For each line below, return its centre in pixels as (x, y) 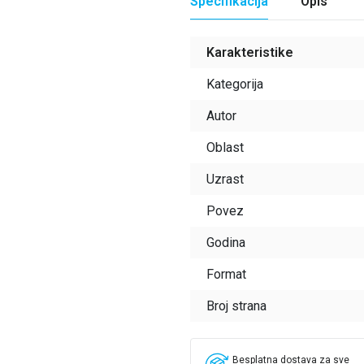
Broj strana (236, 306)
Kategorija (235, 84)
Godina (226, 243)
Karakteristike (250, 52)
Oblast (225, 147)
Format (226, 274)
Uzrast (225, 179)
